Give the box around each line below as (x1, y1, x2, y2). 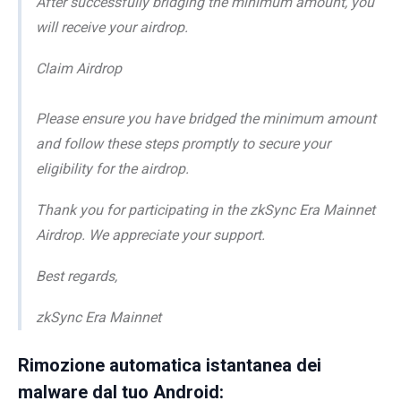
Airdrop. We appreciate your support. (36, 226, 265, 244)
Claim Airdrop (36, 60, 122, 78)
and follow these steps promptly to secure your (36, 135, 330, 153)
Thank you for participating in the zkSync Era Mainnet (36, 201, 375, 219)
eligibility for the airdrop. (36, 160, 189, 178)
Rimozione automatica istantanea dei (18, 354, 321, 377)
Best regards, (36, 268, 117, 286)
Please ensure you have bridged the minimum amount (36, 110, 376, 128)
